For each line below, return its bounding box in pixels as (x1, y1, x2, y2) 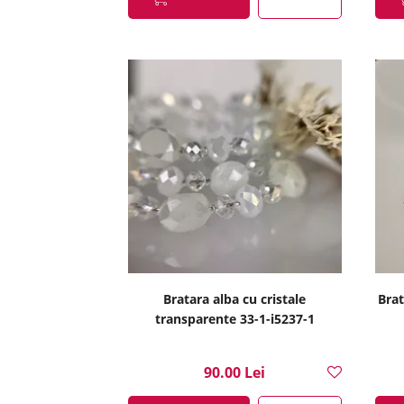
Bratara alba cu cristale (163, 290, 307, 308)
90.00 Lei (204, 363, 266, 382)
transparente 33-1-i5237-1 (154, 310, 315, 327)
